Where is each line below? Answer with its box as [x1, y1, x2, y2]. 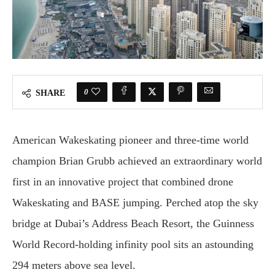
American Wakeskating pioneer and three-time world [12, 134, 249, 146]
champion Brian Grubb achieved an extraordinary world [12, 155, 262, 167]
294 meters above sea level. [12, 259, 136, 271]
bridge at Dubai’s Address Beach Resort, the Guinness [12, 217, 254, 230]
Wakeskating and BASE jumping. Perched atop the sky [12, 196, 258, 209]
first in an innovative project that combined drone [12, 176, 233, 188]
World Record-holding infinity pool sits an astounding [12, 238, 254, 250]
